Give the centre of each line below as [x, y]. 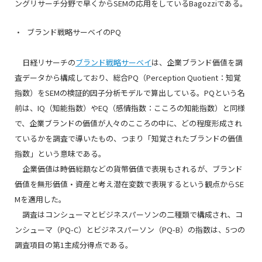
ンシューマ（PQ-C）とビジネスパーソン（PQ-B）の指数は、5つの [130, 230]
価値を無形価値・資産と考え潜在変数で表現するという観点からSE [129, 184]
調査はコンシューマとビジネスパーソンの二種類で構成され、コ [129, 214]
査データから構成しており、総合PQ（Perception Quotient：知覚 [128, 77]
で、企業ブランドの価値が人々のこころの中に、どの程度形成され [128, 123]
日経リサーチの [45, 62]
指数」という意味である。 [60, 154]
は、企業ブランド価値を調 [197, 62]
